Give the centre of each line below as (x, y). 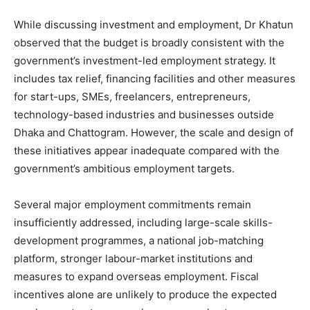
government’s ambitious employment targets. (124, 168)
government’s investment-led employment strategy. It (145, 60)
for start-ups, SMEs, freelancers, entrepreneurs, (132, 96)
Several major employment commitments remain (133, 204)
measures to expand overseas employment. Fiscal (136, 276)
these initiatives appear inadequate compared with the (147, 150)
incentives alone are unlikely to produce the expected (145, 294)
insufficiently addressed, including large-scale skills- (143, 222)
